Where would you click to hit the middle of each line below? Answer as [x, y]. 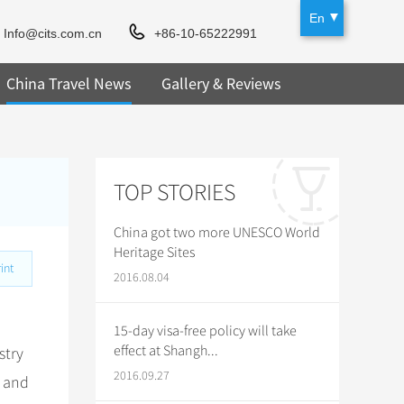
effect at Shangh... [166, 351]
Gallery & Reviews [221, 83]
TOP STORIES [174, 193]
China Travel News [69, 83]
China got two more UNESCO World [217, 233]
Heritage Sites [154, 252]
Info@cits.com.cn [53, 33]
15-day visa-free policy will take [205, 331]
